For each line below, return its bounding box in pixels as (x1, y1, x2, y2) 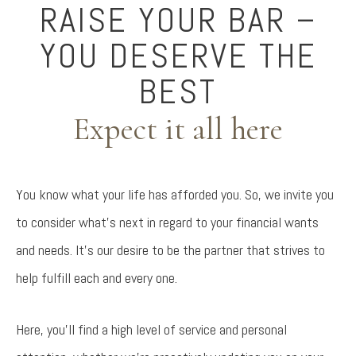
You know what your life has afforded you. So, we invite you (16, 185, 334, 203)
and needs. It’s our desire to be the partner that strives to (16, 241, 325, 259)
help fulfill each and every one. (16, 269, 177, 287)
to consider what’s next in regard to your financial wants (16, 213, 319, 231)
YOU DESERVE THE (39, 34, 317, 78)
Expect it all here (73, 110, 283, 148)
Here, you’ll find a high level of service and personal (16, 320, 287, 339)
